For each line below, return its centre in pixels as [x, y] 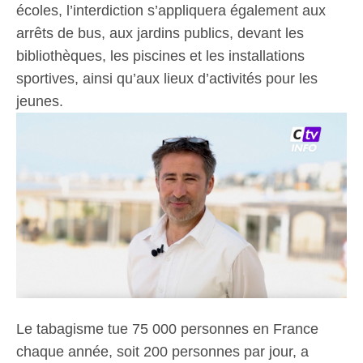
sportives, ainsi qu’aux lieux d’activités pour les [167, 78]
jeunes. [40, 101]
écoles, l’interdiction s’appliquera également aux [171, 10]
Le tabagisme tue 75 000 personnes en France [167, 329]
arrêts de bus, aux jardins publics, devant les [160, 33]
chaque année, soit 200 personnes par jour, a [162, 352]
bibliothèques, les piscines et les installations [160, 56]
